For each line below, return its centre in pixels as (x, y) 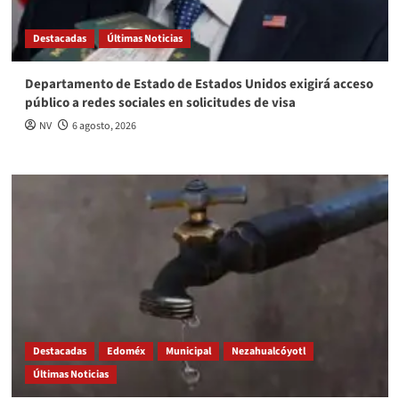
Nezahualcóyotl (268, 352)
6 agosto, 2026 (104, 126)
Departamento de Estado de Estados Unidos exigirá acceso (199, 85)
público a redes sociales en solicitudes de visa (160, 103)
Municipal (188, 352)
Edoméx (126, 352)
